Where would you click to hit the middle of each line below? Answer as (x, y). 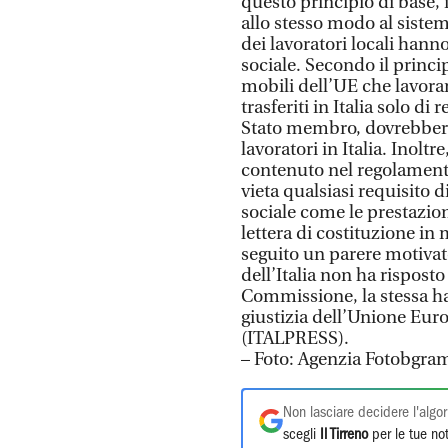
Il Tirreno (344, 435)
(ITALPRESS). (295, 338)
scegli (301, 435)
